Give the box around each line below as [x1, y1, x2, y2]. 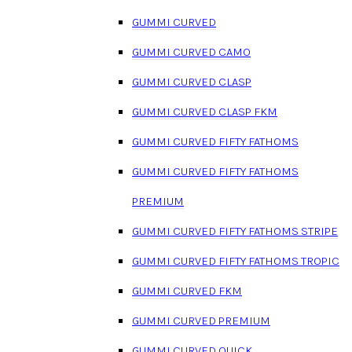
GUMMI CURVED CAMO [132, 44, 251, 59]
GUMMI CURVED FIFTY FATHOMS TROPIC [132, 253, 339, 268]
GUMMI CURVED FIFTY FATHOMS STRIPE [132, 223, 338, 238]
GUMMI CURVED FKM [132, 283, 242, 298]
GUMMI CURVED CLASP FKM [132, 104, 277, 119]
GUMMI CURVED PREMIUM [132, 313, 270, 328]
